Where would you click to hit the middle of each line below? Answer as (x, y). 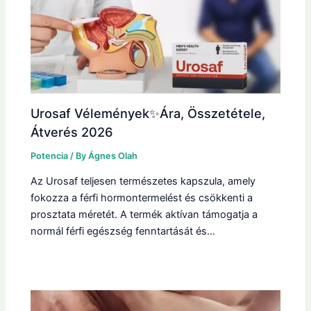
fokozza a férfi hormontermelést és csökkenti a (142, 198)
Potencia (50, 155)
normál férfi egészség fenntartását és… (123, 232)
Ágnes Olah (113, 155)
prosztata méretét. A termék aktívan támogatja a (144, 215)
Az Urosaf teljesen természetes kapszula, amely (143, 182)
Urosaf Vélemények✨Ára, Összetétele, (148, 113)
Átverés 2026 (72, 132)
